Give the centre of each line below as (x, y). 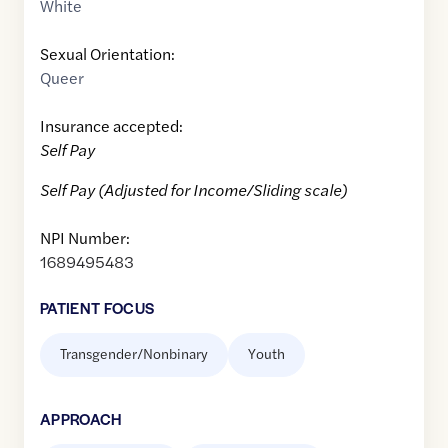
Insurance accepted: (111, 126)
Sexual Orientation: (107, 54)
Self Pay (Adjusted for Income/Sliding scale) (193, 190)
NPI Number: (85, 238)
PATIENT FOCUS (97, 308)
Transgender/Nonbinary (134, 353)
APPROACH (81, 419)
